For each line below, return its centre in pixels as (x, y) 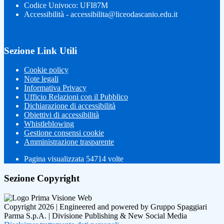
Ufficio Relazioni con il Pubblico (76, 97)
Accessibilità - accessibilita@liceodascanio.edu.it (101, 14)
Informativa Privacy (55, 88)
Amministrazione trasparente (69, 142)
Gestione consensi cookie (64, 133)
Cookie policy (46, 70)
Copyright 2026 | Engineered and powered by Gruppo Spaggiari (105, 206)
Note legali (41, 79)
